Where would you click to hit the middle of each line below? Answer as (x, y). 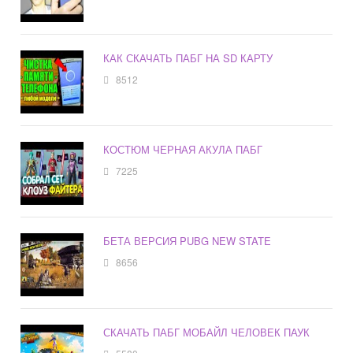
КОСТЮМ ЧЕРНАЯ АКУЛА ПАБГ (183, 150)
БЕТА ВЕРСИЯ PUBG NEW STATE (188, 241)
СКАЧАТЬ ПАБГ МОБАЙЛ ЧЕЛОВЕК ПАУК (207, 333)
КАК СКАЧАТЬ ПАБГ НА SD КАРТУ (188, 58)
